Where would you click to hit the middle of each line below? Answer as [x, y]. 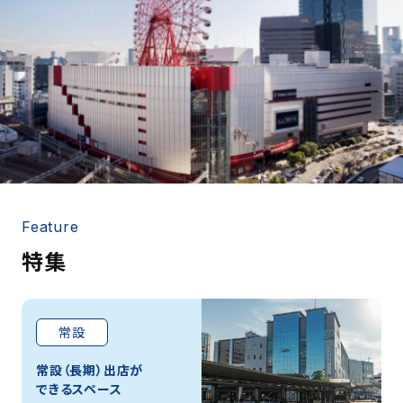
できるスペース [79, 389]
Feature [50, 227]
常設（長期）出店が [90, 370]
